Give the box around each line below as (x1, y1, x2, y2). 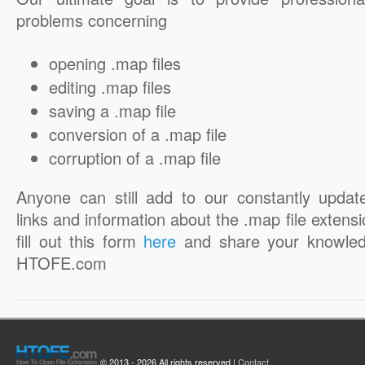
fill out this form (16, 229, 144, 253)
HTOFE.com (16, 251, 107, 275)
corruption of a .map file (49, 146, 221, 169)
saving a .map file (49, 99, 176, 122)
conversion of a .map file (49, 122, 226, 146)
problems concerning (16, 8, 167, 32)
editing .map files (49, 75, 171, 99)
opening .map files (49, 51, 181, 75)
